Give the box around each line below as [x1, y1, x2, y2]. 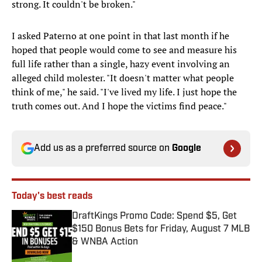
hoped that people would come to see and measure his [12, 43, 237, 57]
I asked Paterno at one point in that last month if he [12, 29, 229, 43]
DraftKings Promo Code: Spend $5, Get [72, 212, 237, 222]
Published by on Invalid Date [71, 247, 174, 259]
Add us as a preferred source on [34, 144, 172, 154]
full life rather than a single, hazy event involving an [12, 57, 230, 71]
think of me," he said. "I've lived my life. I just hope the [12, 85, 237, 99]
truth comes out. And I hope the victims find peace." [12, 99, 227, 113]
